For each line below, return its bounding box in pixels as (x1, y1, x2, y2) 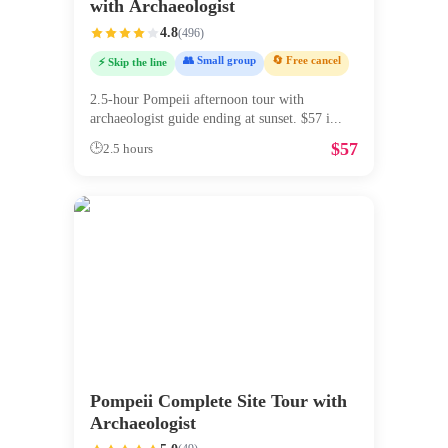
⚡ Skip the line (98, 56, 167, 69)
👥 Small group (183, 54, 256, 67)
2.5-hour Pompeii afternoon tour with (90, 91, 304, 107)
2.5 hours (103, 141, 153, 156)
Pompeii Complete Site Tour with (90, 390, 347, 411)
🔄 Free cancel (272, 54, 341, 67)
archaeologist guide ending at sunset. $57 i (90, 110, 330, 126)
